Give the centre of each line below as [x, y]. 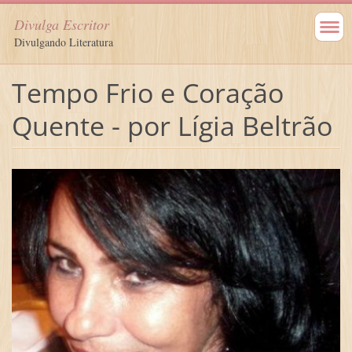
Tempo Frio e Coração [147, 92]
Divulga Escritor [62, 24]
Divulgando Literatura [64, 42]
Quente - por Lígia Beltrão [172, 125]
